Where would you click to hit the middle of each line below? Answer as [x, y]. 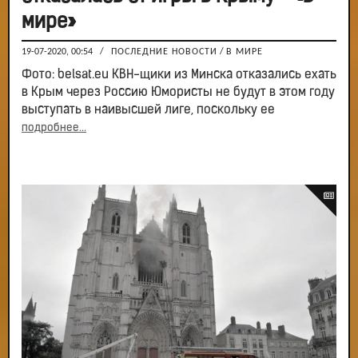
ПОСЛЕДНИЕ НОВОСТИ [164, 52]
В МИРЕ [245, 52]
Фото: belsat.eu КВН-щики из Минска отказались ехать [179, 76]
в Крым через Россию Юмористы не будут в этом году [178, 93]
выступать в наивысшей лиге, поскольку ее [148, 111]
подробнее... [54, 129]
